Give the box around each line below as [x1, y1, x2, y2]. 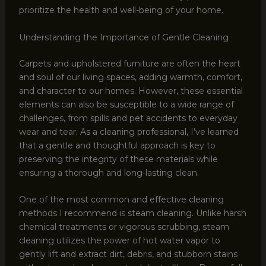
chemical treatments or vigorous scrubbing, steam [18, 221, 229, 232]
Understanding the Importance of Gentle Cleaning [18, 31, 229, 43]
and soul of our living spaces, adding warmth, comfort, [18, 71, 242, 83]
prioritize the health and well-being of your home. [18, 5, 223, 16]
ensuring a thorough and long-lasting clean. [18, 167, 199, 178]
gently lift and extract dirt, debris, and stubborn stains [18, 248, 237, 259]
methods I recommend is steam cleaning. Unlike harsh [18, 207, 246, 218]
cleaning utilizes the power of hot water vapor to [18, 235, 220, 246]
